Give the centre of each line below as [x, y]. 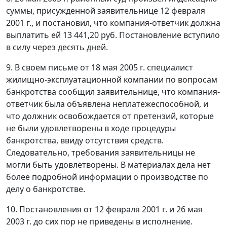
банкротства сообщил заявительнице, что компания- [113, 92]
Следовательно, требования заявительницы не [101, 153]
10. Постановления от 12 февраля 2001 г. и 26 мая [104, 210]
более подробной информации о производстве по [107, 177]
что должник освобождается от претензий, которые [110, 116]
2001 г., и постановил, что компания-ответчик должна [113, 23]
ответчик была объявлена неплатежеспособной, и [107, 104]
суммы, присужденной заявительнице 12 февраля [106, 11]
